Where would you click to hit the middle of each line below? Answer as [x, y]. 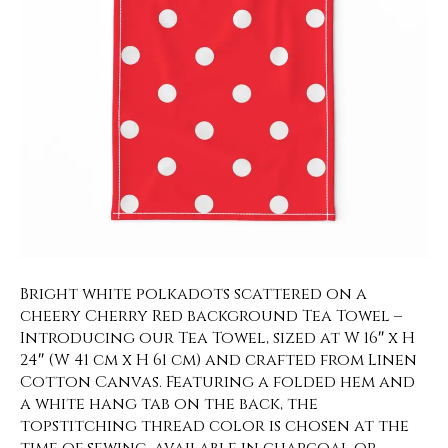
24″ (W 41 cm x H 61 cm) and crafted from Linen [218, 360]
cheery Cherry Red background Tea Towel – [211, 316]
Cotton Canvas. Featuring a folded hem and [217, 382]
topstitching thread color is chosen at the [214, 426]
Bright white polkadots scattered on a [193, 294]
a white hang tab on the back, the [169, 404]
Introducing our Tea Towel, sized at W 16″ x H [217, 338]
